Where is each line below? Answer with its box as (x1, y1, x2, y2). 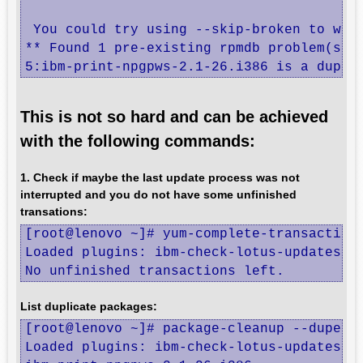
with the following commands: (20, 132, 255, 150)
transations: (20, 205, 88, 218)
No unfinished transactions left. (25, 264, 284, 279)
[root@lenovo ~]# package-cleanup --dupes (25, 322, 349, 336)
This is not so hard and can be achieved (20, 108, 328, 126)
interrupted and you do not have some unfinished (20, 188, 297, 201)
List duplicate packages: (20, 300, 157, 313)
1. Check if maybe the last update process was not (20, 171, 300, 184)
